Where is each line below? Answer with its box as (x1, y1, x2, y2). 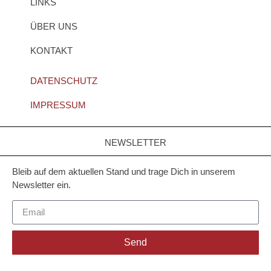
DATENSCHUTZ (30, 76, 97, 87)
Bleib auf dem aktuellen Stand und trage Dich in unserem (12, 166, 235, 177)
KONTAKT (30, 45, 73, 56)
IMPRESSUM (30, 100, 86, 111)
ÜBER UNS (30, 21, 77, 32)
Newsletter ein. (12, 179, 71, 190)
